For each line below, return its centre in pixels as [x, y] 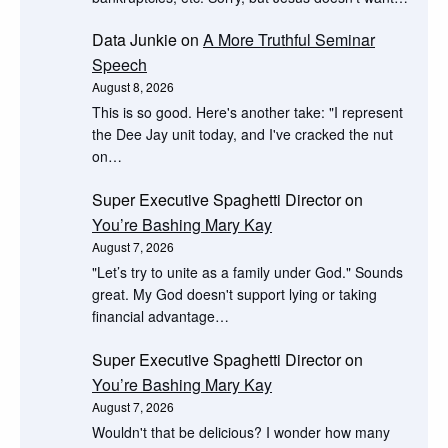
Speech [119, 65]
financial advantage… [160, 316]
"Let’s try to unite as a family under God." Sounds [247, 272]
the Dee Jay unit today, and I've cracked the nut [242, 134]
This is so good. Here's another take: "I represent [247, 112]
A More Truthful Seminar [289, 40]
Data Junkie [134, 40]
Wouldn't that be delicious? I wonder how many [241, 431]
